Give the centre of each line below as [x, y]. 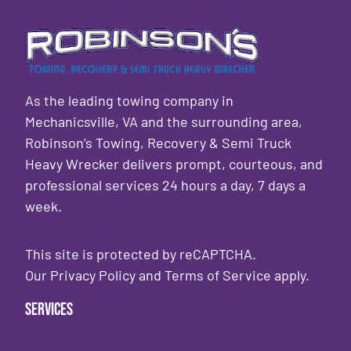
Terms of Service [218, 275]
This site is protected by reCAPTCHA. [141, 254]
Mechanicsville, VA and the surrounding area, [164, 122]
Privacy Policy [93, 275]
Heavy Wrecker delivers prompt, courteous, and [174, 164]
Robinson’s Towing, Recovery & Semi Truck [159, 143]
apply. [291, 275]
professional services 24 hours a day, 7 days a [166, 185]
